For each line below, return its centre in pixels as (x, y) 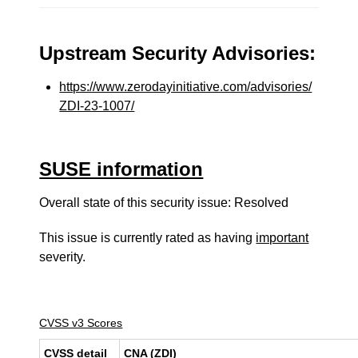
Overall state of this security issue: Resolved (164, 203)
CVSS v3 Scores (81, 323)
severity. (63, 257)
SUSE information (121, 169)
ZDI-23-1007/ (97, 106)
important (282, 238)
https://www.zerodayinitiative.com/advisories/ (186, 87)
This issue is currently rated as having (148, 238)
